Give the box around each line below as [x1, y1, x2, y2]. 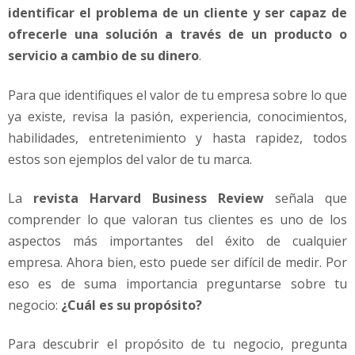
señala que [264, 189, 347, 208]
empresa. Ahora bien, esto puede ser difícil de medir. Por [8, 254, 347, 272]
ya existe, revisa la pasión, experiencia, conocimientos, [8, 107, 347, 125]
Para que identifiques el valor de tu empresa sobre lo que [8, 86, 347, 104]
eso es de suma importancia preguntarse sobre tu [8, 275, 347, 293]
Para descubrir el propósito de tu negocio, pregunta [8, 335, 347, 353]
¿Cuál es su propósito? [61, 296, 202, 315]
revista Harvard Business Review [33, 189, 264, 208]
